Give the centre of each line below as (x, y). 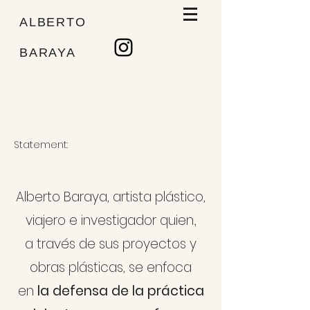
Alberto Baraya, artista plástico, (111, 197)
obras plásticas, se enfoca (111, 267)
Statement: (42, 145)
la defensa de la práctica (119, 291)
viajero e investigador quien (109, 220)
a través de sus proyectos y (111, 244)
